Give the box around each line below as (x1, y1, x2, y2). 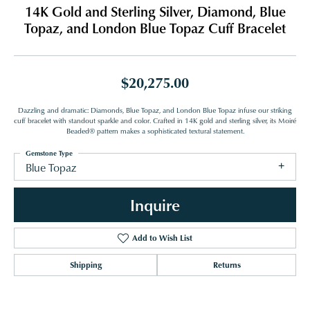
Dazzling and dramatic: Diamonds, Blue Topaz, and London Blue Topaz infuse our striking (18, 105, 292, 116)
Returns (212, 259, 241, 271)
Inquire (130, 193, 180, 217)
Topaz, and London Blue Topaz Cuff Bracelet (24, 18, 286, 38)
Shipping (69, 259, 102, 271)
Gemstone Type (26, 148, 73, 158)
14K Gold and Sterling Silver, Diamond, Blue (24, 1, 286, 21)
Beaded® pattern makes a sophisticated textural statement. (66, 126, 244, 136)
